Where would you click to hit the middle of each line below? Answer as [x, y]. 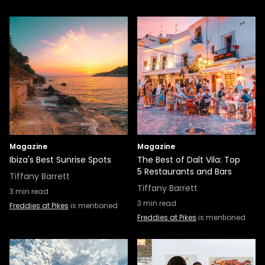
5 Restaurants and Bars [185, 172]
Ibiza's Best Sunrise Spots [60, 160]
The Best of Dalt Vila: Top [189, 160]
